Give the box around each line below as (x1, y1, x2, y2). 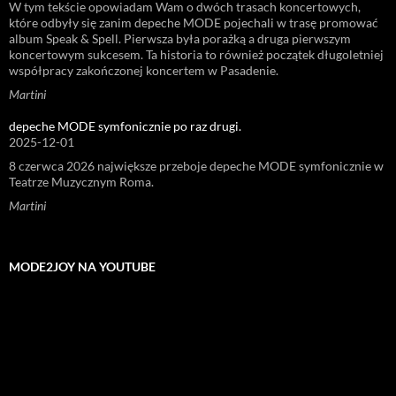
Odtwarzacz (8, 298, 73, 314)
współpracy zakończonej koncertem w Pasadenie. (9, 63, 278, 79)
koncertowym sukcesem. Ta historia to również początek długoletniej (9, 47, 384, 63)
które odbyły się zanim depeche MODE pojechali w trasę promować (9, 15, 378, 31)
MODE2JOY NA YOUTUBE (9, 259, 156, 275)
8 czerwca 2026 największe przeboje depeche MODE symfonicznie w (9, 158, 384, 174)
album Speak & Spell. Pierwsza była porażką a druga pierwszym (9, 31, 351, 47)
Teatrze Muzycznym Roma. (9, 174, 154, 190)
